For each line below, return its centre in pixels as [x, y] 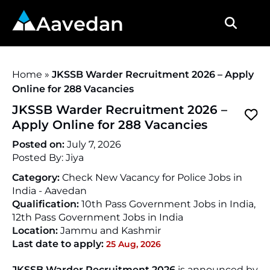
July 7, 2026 [94, 144]
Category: [37, 177]
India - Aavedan [49, 191]
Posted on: [39, 144]
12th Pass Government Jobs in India [98, 217]
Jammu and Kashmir [111, 231]
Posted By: [39, 158]
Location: [36, 231]
